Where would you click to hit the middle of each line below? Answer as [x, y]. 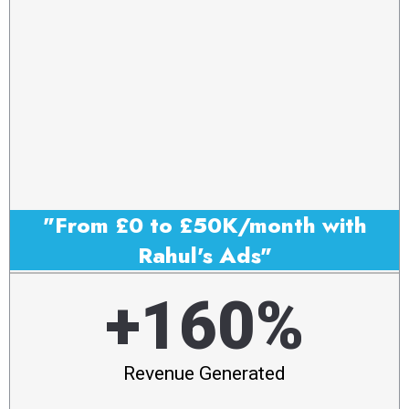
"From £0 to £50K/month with [204, 225]
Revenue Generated [204, 374]
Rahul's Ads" [204, 256]
